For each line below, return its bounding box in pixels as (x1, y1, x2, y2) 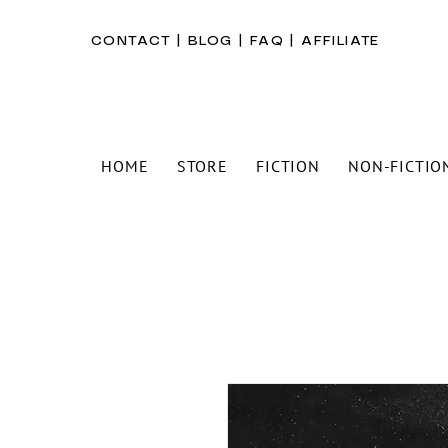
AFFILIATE (301, 34, 387, 48)
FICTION (256, 156, 320, 176)
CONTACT (91, 34, 171, 48)
